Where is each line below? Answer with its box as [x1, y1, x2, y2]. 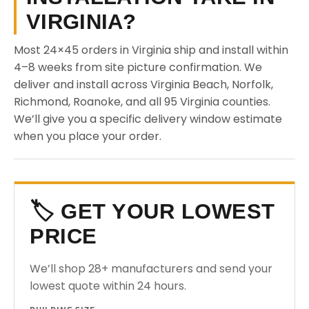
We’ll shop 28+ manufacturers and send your [30, 261, 272, 277]
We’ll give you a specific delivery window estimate [14, 111, 282, 127]
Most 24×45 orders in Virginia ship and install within [14, 42, 288, 58]
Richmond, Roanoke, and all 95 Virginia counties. [14, 94, 270, 110]
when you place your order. [14, 128, 161, 144]
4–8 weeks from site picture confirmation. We [14, 59, 262, 75]
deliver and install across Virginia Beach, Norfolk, [14, 77, 273, 92]
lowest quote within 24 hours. [30, 278, 186, 294]
